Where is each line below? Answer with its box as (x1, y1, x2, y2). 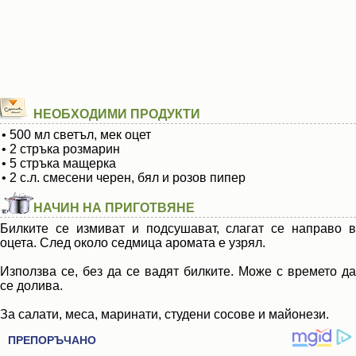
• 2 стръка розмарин (2, 142, 120, 156)
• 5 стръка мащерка (2, 157, 116, 170)
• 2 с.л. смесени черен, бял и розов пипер (2, 171, 246, 184)
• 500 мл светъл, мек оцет (2, 128, 151, 141)
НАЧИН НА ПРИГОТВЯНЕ (33, 201, 195, 215)
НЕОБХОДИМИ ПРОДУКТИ (33, 107, 200, 121)
